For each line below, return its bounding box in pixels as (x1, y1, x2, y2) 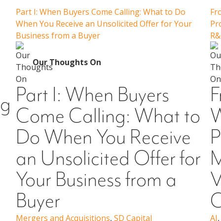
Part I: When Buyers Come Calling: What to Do (16, 6, 186, 18)
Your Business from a (16, 168, 177, 192)
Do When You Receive (16, 126, 191, 150)
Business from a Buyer (16, 30, 101, 41)
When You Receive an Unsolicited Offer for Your (16, 18, 192, 30)
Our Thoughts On (33, 57, 102, 68)
